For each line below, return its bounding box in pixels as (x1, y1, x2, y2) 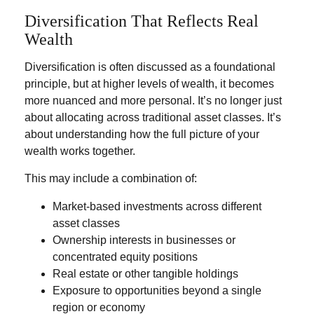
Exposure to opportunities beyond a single (53, 285, 261, 296)
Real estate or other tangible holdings (53, 268, 238, 280)
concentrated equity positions (53, 251, 198, 263)
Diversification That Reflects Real (25, 12, 259, 30)
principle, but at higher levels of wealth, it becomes (25, 78, 274, 90)
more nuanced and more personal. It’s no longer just (25, 95, 282, 107)
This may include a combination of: (25, 172, 197, 184)
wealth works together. (25, 145, 135, 157)
